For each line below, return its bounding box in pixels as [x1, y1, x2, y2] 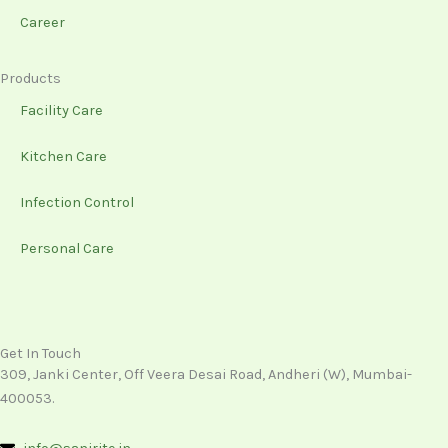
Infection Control [20, 194, 134, 212]
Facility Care [20, 102, 103, 120]
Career [20, 14, 65, 32]
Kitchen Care [20, 148, 107, 166]
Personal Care [20, 240, 114, 258]
